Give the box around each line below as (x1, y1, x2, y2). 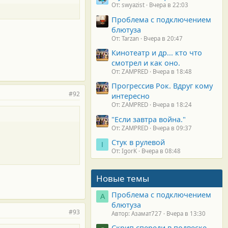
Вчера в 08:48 (141, 147, 181, 155)
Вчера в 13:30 (166, 209, 206, 217)
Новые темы (96, 173, 149, 185)
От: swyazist (111, 1, 145, 9)
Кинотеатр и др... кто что (111, 47, 202, 58)
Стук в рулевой (111, 137, 165, 148)
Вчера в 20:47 (144, 34, 183, 42)
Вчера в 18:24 (153, 101, 192, 109)
